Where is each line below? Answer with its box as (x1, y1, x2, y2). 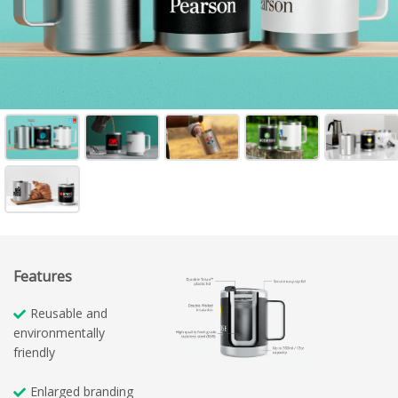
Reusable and (30, 305, 107, 322)
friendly (13, 344, 55, 362)
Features (13, 267, 72, 287)
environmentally (13, 324, 105, 342)
